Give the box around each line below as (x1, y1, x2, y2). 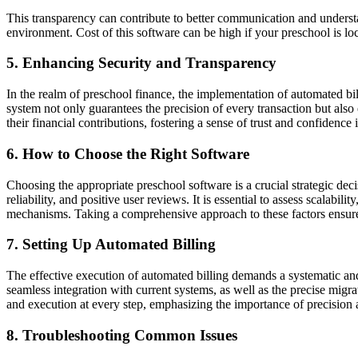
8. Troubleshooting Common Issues (6, 326, 237, 344)
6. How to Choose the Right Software (6, 145, 249, 162)
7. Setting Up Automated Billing (6, 236, 216, 253)
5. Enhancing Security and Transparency (6, 54, 276, 72)
